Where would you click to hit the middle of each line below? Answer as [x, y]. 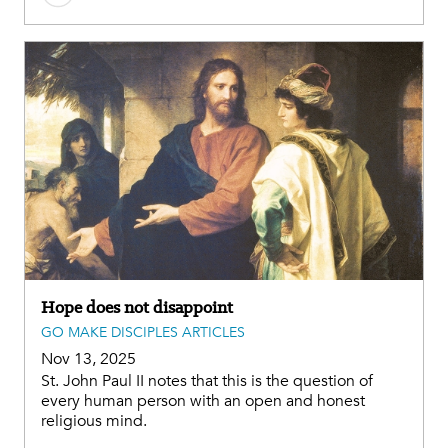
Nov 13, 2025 [88, 358]
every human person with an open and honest [203, 400]
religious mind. [94, 420]
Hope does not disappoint [137, 306]
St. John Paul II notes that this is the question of [207, 380]
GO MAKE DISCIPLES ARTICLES [143, 332]
